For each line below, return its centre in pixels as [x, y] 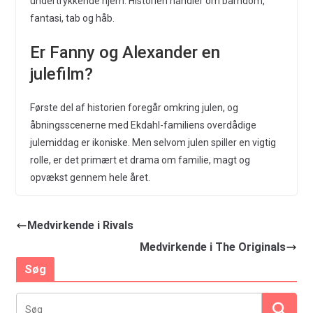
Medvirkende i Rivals [80, 225]
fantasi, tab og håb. [72, 18]
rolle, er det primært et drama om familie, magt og [140, 160]
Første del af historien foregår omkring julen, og [134, 108]
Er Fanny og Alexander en [125, 52]
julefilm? [61, 74]
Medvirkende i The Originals [213, 247]
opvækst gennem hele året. [90, 177]
